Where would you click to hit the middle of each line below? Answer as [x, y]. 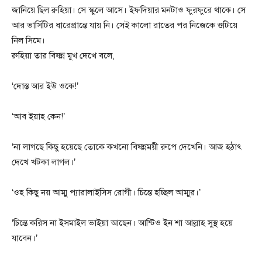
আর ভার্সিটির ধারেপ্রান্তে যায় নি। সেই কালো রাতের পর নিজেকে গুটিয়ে [125, 25]
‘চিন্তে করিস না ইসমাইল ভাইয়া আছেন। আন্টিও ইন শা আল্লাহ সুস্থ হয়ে [122, 223]
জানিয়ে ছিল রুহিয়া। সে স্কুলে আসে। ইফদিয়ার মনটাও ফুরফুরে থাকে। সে [129, 10]
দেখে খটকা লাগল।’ [44, 162]
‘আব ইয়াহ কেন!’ [38, 117]
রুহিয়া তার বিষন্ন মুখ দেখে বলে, [63, 56]
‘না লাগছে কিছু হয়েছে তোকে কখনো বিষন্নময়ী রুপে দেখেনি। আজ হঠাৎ [127, 147]
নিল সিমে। [28, 41]
